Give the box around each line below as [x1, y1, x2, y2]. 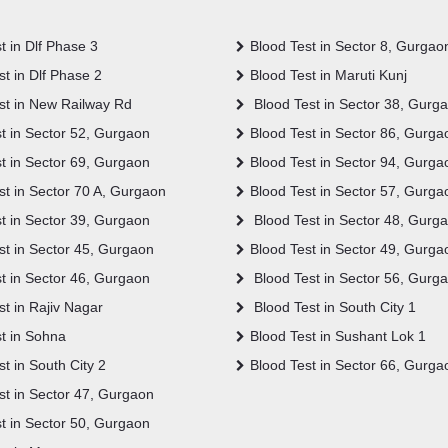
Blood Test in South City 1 [250, 298, 416, 315]
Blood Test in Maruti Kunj [250, 66, 407, 83]
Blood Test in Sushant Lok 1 [250, 327, 426, 344]
